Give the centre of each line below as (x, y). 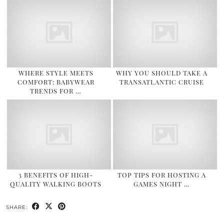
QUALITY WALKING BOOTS (56, 184)
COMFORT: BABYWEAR (56, 81)
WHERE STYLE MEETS (56, 72)
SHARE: (18, 207)
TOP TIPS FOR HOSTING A (162, 175)
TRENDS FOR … (56, 90)
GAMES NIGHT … (162, 184)
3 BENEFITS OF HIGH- (56, 175)
